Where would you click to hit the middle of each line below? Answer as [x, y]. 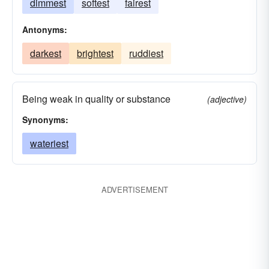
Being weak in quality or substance [96, 99]
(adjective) [227, 99]
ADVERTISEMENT [134, 189]
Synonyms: [45, 119]
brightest [95, 53]
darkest [46, 53]
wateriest [49, 143]
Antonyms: [45, 29]
